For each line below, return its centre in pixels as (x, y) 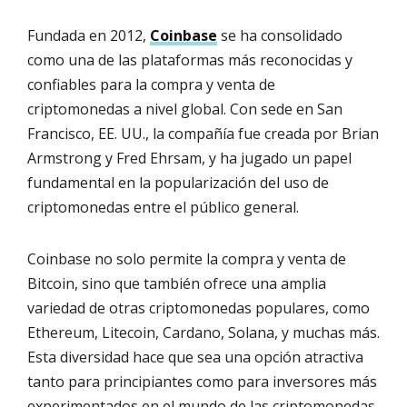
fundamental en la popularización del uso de (178, 182)
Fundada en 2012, (89, 35)
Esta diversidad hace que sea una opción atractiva (195, 357)
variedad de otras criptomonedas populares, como (199, 308)
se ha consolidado (280, 35)
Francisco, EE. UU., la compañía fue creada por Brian (203, 133)
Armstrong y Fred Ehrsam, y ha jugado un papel (189, 158)
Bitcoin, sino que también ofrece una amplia (177, 283)
